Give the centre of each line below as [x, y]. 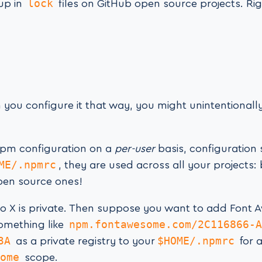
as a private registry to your [84, 241]
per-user [135, 149]
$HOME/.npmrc [196, 241]
